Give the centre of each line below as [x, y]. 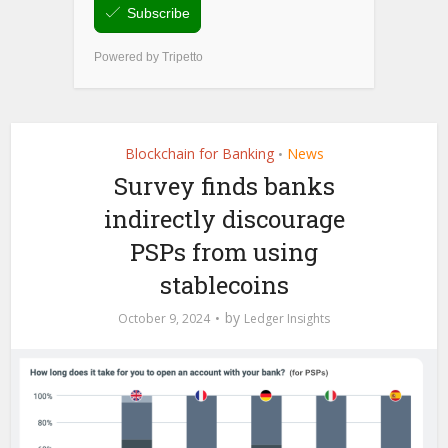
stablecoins [224, 285]
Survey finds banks [224, 186]
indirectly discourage [224, 219]
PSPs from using [224, 252]
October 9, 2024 [164, 319]
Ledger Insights [287, 319]
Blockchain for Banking [199, 154]
